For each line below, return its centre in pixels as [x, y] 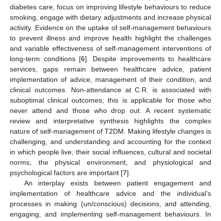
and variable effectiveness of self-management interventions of [110, 48]
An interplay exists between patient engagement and [117, 183]
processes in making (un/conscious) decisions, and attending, [110, 203]
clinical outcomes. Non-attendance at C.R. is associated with [110, 90]
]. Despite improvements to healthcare [148, 58]
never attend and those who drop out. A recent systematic [110, 110]
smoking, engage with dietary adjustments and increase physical [110, 17]
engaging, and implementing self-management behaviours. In [110, 214]
